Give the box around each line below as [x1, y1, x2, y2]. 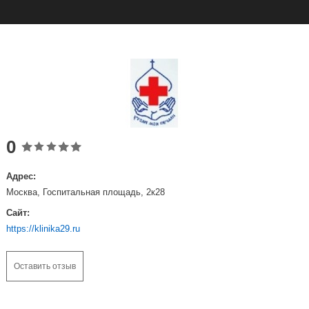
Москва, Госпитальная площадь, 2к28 [6, 187, 165, 198]
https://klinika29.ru [6, 223, 80, 234]
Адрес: [6, 171, 36, 182]
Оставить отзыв [13, 261, 76, 271]
